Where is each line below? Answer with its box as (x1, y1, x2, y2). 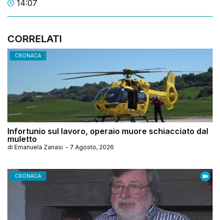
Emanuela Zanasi (14, 143, 63, 151)
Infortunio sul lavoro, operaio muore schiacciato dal (7, 126, 208, 137)
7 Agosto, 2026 (70, 143, 114, 151)
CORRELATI (7, 33, 62, 45)
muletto (7, 134, 37, 144)
